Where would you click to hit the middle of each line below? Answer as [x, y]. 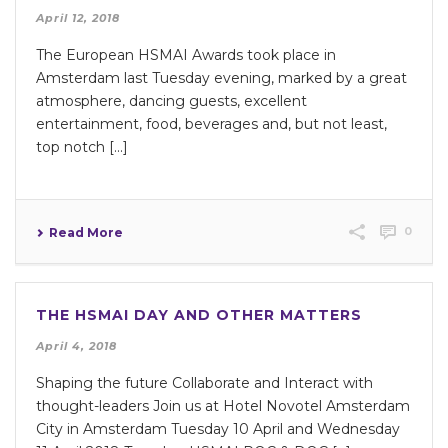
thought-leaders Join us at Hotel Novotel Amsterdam [223, 405]
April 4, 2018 [76, 345]
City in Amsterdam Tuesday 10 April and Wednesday [218, 428]
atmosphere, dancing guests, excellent [171, 100]
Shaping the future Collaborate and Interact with [204, 382]
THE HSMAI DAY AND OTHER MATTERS [199, 314]
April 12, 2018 [78, 17]
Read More [86, 232]
